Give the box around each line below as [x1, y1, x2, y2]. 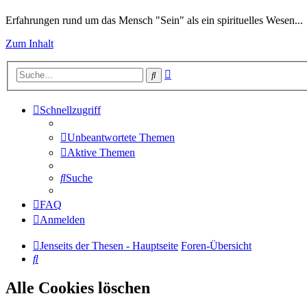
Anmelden [40, 214, 85, 226]
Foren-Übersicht [181, 240, 251, 252]
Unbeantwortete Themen [67, 132, 175, 144]
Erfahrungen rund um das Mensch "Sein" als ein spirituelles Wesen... [5, 14, 303, 27]
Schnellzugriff [40, 104, 101, 116]
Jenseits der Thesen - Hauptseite [40, 240, 178, 252]
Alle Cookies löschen [5, 278, 150, 297]
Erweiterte [171, 66, 215, 78]
